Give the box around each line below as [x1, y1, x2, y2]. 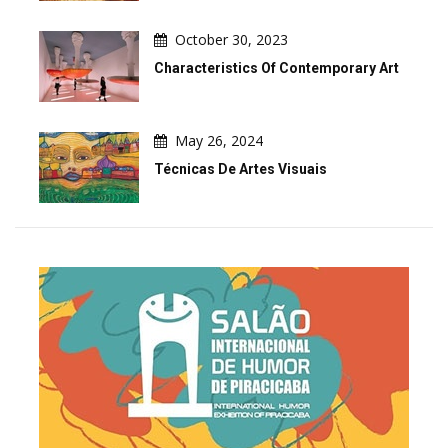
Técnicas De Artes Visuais [154, 161, 327, 178]
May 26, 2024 [175, 131, 263, 151]
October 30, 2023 [175, 30, 288, 50]
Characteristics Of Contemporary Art [154, 60, 399, 77]
